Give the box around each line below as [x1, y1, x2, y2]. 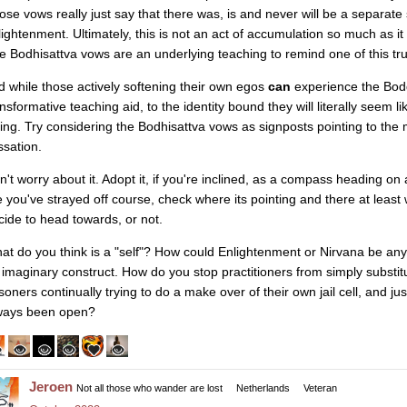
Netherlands [236, 382, 290, 393]
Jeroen [29, 378, 73, 394]
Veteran [303, 382, 337, 393]
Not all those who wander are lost [76, 382, 223, 393]
